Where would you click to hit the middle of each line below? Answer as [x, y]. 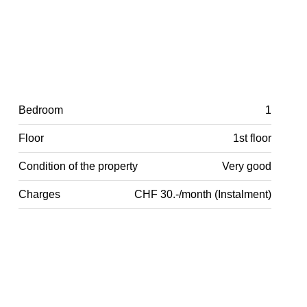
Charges [40, 194]
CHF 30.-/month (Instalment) [202, 194]
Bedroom [41, 110]
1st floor [252, 138]
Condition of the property [78, 166]
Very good [246, 166]
